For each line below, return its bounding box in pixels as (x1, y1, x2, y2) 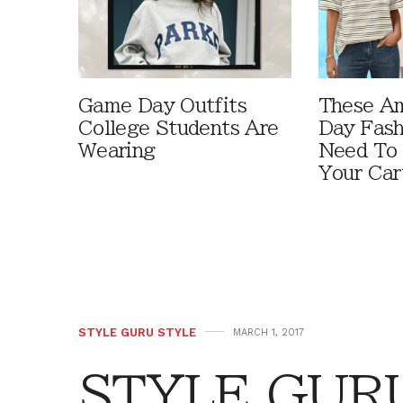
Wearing (78, 141, 156, 161)
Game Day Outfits (78, 96, 246, 116)
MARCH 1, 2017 (233, 327, 304, 339)
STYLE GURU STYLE (78, 326, 196, 340)
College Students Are (78, 119, 279, 139)
